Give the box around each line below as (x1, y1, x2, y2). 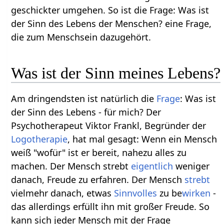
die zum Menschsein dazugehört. (11, 30, 151, 43)
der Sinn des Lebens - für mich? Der (11, 106, 161, 118)
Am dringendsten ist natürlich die (11, 92, 157, 105)
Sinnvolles (114, 187, 157, 199)
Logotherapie (11, 133, 68, 145)
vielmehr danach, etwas (11, 187, 114, 199)
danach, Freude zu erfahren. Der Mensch (11, 173, 185, 186)
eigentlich (131, 160, 173, 172)
